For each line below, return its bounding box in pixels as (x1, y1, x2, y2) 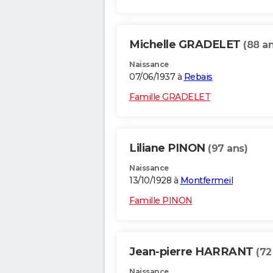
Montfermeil (180, 175, 233, 186)
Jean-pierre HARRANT (129, 245, 256, 259)
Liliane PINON (129, 141, 208, 155)
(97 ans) (208, 143, 247, 155)
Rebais (183, 71, 213, 83)
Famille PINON (129, 195, 193, 207)
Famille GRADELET (129, 91, 210, 103)
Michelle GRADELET (129, 38, 243, 52)
